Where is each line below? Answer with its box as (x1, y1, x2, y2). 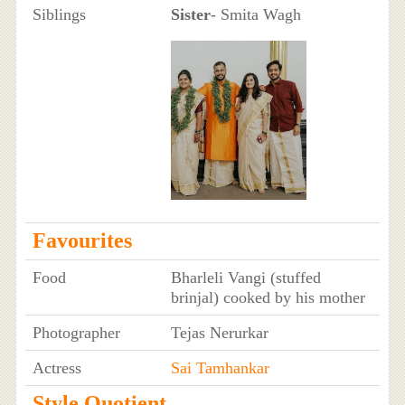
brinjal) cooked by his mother (170, 288, 365, 307)
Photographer (32, 324, 120, 343)
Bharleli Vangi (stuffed (170, 268, 321, 287)
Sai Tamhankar (170, 359, 269, 378)
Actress (32, 359, 81, 378)
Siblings (32, 5, 86, 24)
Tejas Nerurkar (170, 324, 268, 343)
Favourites (32, 229, 132, 253)
